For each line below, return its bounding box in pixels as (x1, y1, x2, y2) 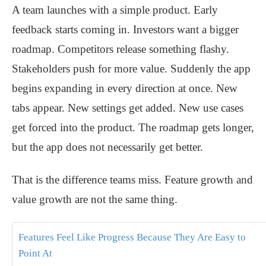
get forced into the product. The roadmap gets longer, (12, 121, 254, 134)
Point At (18, 248, 52, 259)
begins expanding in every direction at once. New (12, 82, 237, 95)
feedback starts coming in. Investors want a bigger (12, 23, 239, 36)
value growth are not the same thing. (12, 193, 178, 206)
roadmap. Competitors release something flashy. (12, 43, 229, 56)
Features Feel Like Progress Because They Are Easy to (18, 232, 246, 243)
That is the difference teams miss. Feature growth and (12, 173, 253, 186)
